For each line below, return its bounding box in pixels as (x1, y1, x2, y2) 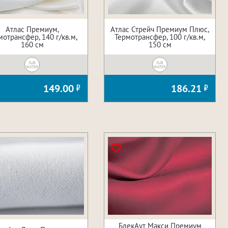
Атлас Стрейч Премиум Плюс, (110, 24, 209, 34)
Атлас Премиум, (5, 24, 59, 34)
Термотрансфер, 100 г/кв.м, (115, 32, 205, 42)
